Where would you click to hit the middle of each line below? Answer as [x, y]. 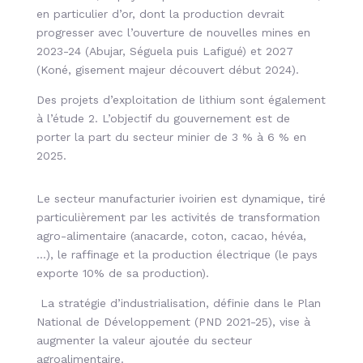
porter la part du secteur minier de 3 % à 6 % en [171, 137]
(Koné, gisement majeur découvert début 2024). [169, 70]
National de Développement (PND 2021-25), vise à [173, 322]
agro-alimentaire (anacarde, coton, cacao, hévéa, [171, 236]
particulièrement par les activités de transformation [178, 217]
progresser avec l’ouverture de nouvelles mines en [173, 32]
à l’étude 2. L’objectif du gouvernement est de [163, 118]
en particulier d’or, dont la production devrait [160, 14]
